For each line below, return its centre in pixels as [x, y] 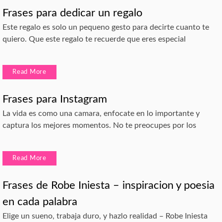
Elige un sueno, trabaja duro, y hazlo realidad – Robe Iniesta [105, 216]
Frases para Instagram [55, 99]
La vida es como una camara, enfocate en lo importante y [101, 113]
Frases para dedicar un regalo [72, 13]
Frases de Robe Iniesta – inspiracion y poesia [109, 185]
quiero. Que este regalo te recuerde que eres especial [94, 39]
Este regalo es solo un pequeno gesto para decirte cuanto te [106, 27]
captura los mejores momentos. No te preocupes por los [99, 125]
